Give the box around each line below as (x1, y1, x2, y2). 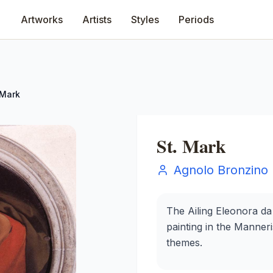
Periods (179, 13, 214, 26)
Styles (131, 13, 159, 26)
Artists (82, 13, 112, 26)
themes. (166, 236, 202, 249)
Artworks (21, 13, 63, 26)
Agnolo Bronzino (174, 163, 268, 177)
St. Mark (157, 132, 226, 159)
